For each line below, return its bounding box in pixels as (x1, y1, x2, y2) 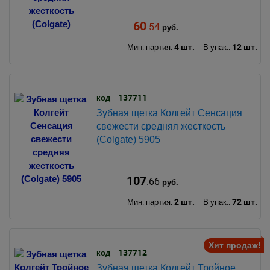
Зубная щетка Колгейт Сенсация (96, 107, 242, 118)
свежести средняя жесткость (96, 121, 225, 131)
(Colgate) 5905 (96, 134, 160, 145)
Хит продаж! (209, 240, 261, 251)
